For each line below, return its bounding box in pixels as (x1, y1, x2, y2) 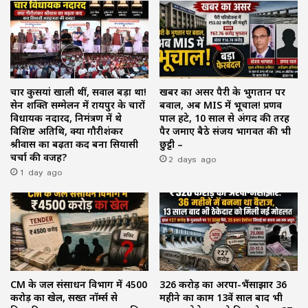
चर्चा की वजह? (10, 151, 67, 164)
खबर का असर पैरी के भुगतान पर (159, 85, 285, 99)
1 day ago (19, 164, 63, 181)
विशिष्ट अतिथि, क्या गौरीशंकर (10, 124, 123, 138)
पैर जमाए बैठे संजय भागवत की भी (159, 124, 291, 138)
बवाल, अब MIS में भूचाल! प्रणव (159, 98, 282, 112)
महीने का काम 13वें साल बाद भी (159, 290, 283, 304)
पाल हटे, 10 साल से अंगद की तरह (159, 111, 289, 125)
